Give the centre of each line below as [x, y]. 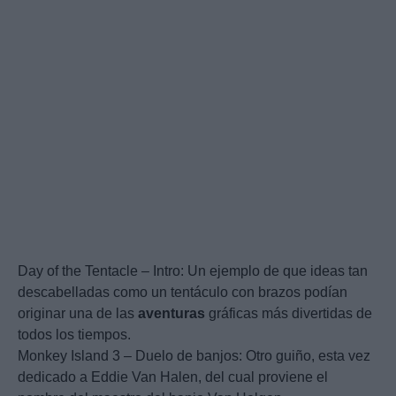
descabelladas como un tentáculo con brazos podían [183, 293]
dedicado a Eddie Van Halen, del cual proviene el [173, 377]
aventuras [171, 314]
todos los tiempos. [74, 335]
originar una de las [78, 314]
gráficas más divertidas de [289, 314]
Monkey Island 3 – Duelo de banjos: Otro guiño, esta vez [194, 356]
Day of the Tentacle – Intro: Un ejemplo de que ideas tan [193, 271]
